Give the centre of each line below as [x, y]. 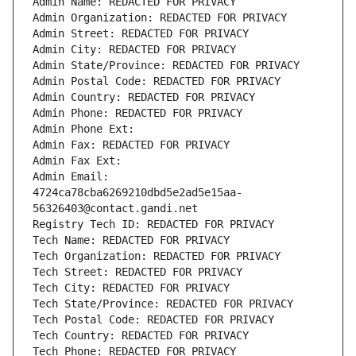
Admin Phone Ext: [83, 129]
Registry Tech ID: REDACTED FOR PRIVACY [153, 224]
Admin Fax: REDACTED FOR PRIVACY [131, 145]
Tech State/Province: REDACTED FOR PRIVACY [163, 304]
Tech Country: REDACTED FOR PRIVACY [141, 336]
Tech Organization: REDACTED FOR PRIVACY [157, 256]
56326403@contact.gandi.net [115, 209]
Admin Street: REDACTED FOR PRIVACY [141, 34]
